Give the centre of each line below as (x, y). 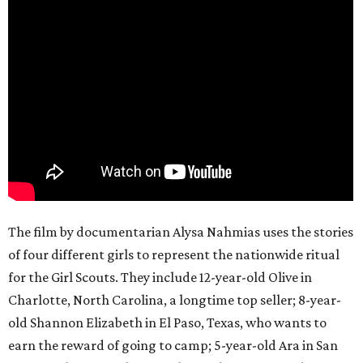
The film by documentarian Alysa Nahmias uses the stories (181, 232)
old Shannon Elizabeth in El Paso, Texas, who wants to (167, 323)
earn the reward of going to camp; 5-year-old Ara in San (173, 346)
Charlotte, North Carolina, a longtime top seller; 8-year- (175, 300)
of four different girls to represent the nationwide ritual (174, 255)
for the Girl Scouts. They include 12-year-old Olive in (160, 278)
